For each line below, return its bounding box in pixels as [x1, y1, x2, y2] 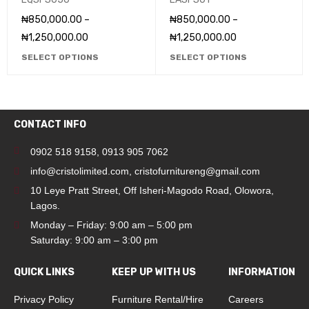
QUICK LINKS [14, 266, 74, 278]
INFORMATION [228, 266, 295, 278]
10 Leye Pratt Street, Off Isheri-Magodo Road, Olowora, [30, 185, 274, 196]
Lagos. [30, 200, 60, 211]
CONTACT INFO [14, 119, 86, 130]
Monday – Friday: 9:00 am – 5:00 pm [30, 219, 192, 230]
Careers [228, 294, 263, 305]
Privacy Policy [14, 294, 74, 305]
